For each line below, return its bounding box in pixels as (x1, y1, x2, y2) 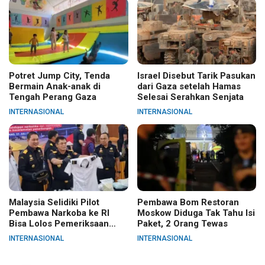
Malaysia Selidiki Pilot (9, 197, 99, 208)
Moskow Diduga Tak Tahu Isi (137, 208, 255, 219)
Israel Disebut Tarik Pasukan (137, 70, 256, 82)
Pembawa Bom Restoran (137, 197, 239, 208)
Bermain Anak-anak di (9, 81, 101, 92)
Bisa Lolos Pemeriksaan (9, 218, 109, 230)
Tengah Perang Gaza (9, 92, 96, 103)
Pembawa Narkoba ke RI (9, 208, 109, 219)
